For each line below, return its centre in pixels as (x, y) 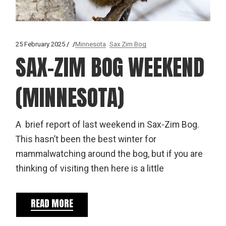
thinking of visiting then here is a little (90, 168)
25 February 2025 (41, 44)
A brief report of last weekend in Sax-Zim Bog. (108, 125)
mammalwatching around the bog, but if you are (109, 154)
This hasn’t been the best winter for (86, 139)
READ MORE (52, 203)
